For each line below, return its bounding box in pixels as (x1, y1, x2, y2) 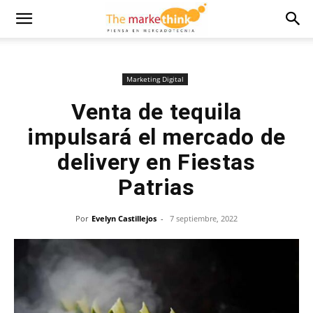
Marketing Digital (126, 74, 184, 84)
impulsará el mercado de (27, 124, 286, 150)
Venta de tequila (71, 99, 242, 125)
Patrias (118, 174, 195, 201)
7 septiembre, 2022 (170, 213, 238, 224)
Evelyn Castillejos (92, 213, 156, 224)
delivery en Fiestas (57, 149, 256, 175)
